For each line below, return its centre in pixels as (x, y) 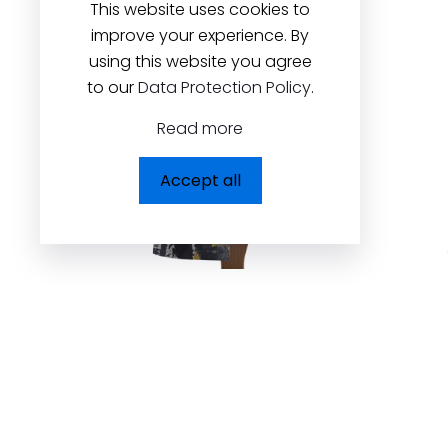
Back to (209, 425)
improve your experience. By (200, 35)
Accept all (200, 180)
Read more (200, 128)
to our (112, 87)
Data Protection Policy (224, 87)
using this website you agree (200, 61)
